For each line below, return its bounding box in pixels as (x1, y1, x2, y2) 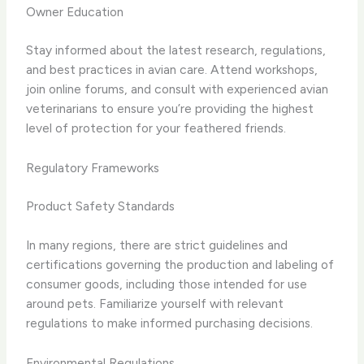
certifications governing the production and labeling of (26, 256, 335, 272)
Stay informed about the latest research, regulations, (26, 42, 327, 58)
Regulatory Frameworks (26, 160, 160, 176)
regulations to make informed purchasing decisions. (26, 314, 314, 331)
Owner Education (26, 4, 124, 20)
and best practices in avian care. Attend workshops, (26, 62, 318, 78)
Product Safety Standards (26, 198, 175, 214)
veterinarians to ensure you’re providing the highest (26, 101, 314, 117)
